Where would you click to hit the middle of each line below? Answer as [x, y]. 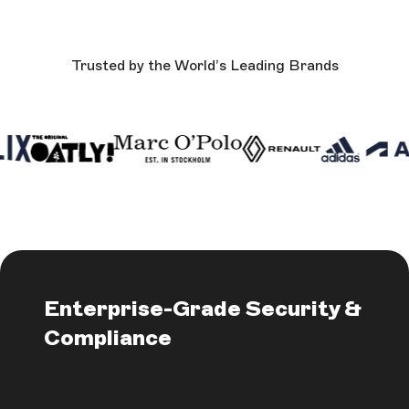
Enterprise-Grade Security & [202, 309]
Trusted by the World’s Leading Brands [204, 66]
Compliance [108, 338]
